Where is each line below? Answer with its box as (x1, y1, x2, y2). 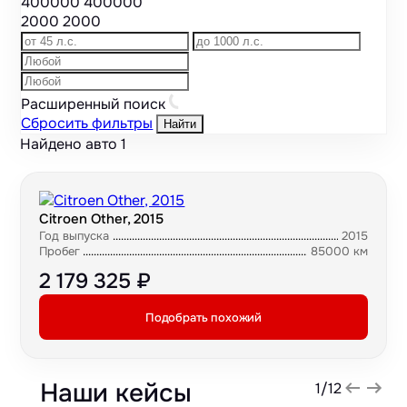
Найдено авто (20, 134, 122, 154)
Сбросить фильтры (21, 114, 154, 134)
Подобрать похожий (144, 309, 263, 325)
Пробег (39, 243, 81, 260)
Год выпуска (39, 228, 110, 244)
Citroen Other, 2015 (39, 210, 164, 229)
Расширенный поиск (21, 94, 170, 114)
